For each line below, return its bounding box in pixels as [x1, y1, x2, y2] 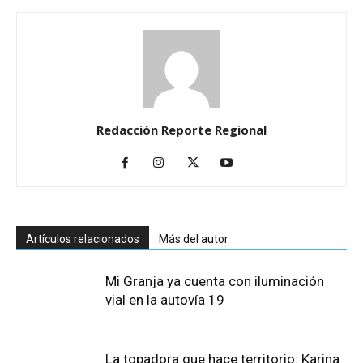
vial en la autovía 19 [105, 292, 224, 308]
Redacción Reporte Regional [96, 122, 267, 138]
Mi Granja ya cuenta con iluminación [105, 273, 324, 289]
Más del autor [159, 233, 228, 246]
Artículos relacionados [26, 233, 139, 246]
